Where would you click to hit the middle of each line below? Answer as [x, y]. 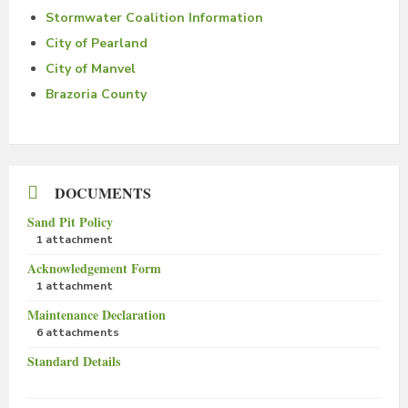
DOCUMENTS [103, 193]
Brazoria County [96, 94]
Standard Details [74, 361]
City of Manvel [91, 69]
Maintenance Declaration [97, 315]
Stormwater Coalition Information [154, 18]
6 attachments [78, 332]
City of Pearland [97, 43]
